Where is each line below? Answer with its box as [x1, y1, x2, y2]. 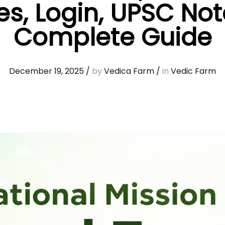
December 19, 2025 [9, 65, 84, 77]
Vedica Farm [104, 65, 154, 77]
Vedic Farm [171, 65, 216, 77]
